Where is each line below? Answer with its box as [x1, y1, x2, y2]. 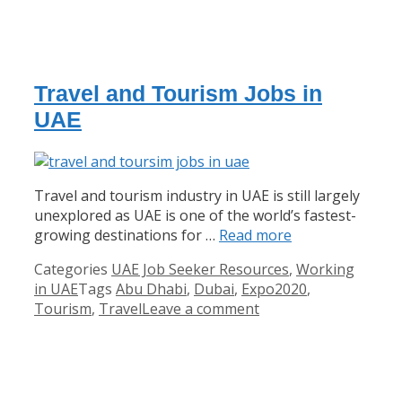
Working [296, 258, 354, 279]
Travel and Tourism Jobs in [34, 80, 322, 106]
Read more [219, 224, 292, 245]
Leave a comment [142, 298, 259, 319]
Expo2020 [241, 278, 307, 299]
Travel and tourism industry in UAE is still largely [34, 185, 360, 205]
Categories [34, 258, 111, 279]
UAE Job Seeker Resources [111, 258, 289, 279]
